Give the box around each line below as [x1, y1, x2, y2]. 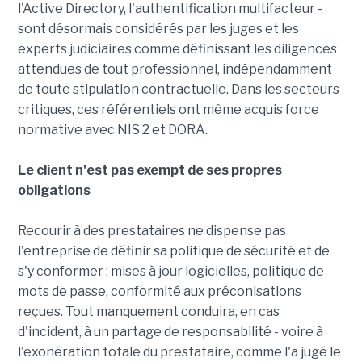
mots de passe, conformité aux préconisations [17, 284, 301, 300]
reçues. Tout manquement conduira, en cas [17, 304, 280, 320]
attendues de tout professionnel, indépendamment [17, 61, 332, 78]
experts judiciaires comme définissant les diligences [17, 41, 337, 57]
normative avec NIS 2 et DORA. [17, 122, 208, 138]
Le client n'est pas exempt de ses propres [17, 162, 282, 179]
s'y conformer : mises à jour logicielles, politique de [17, 263, 324, 280]
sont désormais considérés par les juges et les [17, 21, 299, 37]
